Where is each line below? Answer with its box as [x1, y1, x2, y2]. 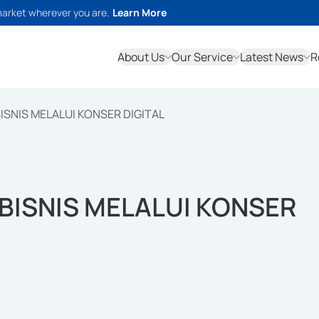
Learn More [113, 6, 167, 19]
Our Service [172, 49, 233, 65]
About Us [117, 49, 164, 65]
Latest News [240, 49, 303, 65]
